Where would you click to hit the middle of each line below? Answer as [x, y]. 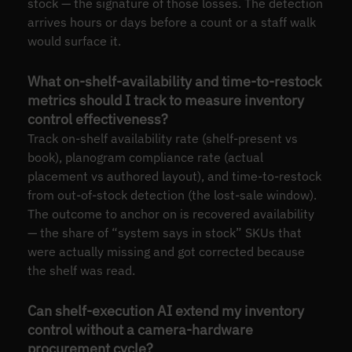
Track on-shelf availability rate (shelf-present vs [162, 138]
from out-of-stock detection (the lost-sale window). [172, 194]
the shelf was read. [81, 270]
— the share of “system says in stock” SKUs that [164, 232]
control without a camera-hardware [140, 329]
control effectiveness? [97, 119]
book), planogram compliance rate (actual [145, 157]
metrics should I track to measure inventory [165, 100]
